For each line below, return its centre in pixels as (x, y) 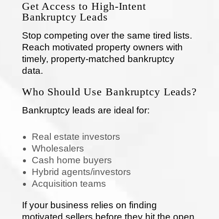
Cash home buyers (72, 160)
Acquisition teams (69, 183)
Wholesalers (58, 148)
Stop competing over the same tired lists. (107, 35)
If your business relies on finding (89, 205)
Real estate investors (76, 136)
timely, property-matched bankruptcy (98, 59)
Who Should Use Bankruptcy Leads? (109, 91)
